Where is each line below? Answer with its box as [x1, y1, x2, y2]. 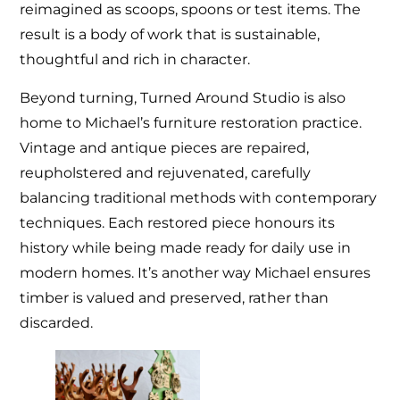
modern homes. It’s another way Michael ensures [20, 263, 371, 281]
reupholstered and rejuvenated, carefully [20, 163, 312, 181]
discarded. [20, 313, 94, 331]
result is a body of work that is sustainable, [20, 26, 321, 44]
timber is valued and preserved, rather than [20, 288, 329, 306]
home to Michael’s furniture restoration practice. [20, 113, 362, 131]
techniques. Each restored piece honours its [20, 213, 336, 231]
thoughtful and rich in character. [20, 51, 251, 69]
